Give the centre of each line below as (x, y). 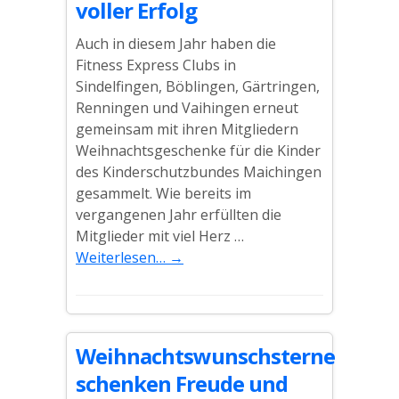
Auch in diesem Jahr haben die (176, 44)
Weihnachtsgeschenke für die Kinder (198, 151)
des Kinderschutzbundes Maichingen (199, 172)
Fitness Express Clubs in (156, 65)
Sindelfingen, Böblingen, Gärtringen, (198, 86)
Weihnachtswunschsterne (205, 356)
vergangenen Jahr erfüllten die (179, 215)
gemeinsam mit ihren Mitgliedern (187, 129)
